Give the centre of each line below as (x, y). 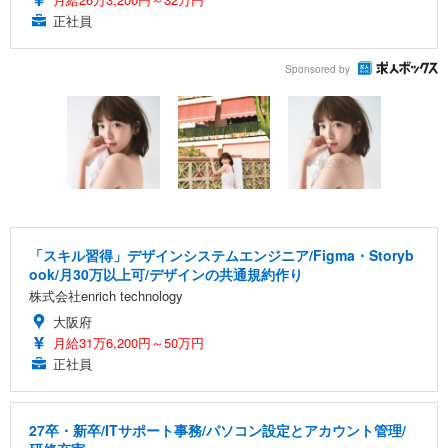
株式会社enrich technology (106, 295)
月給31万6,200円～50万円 (128, 342)
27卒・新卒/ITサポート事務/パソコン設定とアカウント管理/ (217, 429)
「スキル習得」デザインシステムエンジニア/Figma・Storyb (221, 254)
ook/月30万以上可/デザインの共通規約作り (166, 273)
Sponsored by (317, 68)
